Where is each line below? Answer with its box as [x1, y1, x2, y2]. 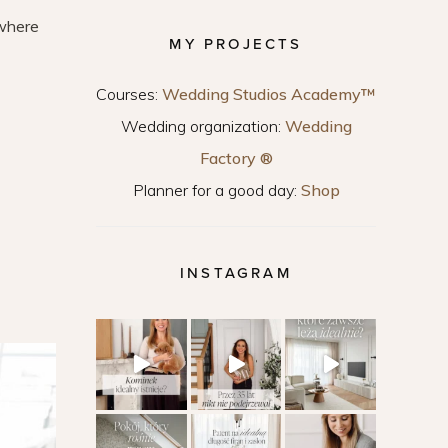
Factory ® [199, 148, 273, 168]
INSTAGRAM [180, 264, 292, 282]
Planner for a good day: [132, 180, 301, 200]
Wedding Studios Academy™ [162, 84, 376, 104]
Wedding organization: [120, 116, 285, 136]
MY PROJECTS [169, 35, 303, 53]
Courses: [96, 84, 162, 104]
